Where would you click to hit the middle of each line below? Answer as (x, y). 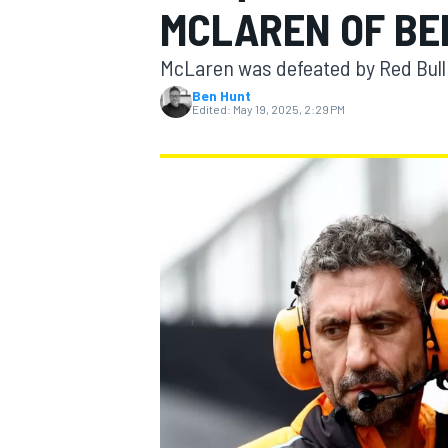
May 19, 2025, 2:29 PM (289, 109)
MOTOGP (184, 135)
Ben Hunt (221, 95)
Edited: (211, 109)
